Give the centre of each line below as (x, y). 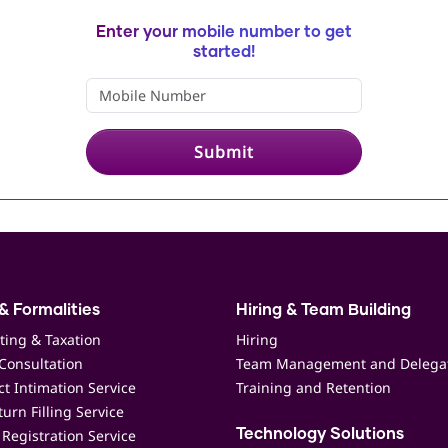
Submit (224, 152)
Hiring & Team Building (323, 310)
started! (224, 52)
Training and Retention (313, 387)
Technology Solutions (320, 434)
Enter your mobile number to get (224, 32)
